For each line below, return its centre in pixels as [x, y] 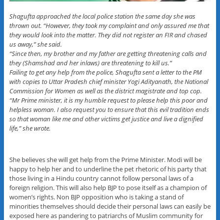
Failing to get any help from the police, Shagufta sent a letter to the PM [105, 72]
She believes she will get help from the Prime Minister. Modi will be [105, 159]
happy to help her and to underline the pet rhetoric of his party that [108, 169]
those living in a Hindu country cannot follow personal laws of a [101, 178]
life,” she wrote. [30, 128]
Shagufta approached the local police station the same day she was [102, 16]
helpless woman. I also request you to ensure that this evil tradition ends [109, 109]
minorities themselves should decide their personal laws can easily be [110, 206]
